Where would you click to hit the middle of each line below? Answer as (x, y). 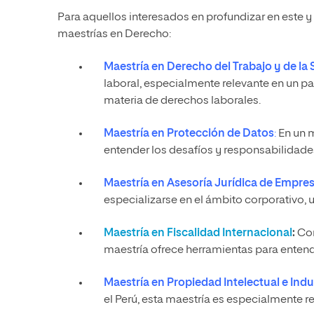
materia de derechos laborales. (182, 101)
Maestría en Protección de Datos (189, 134)
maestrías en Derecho (113, 34)
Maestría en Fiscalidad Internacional (198, 233)
